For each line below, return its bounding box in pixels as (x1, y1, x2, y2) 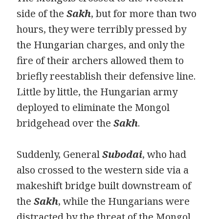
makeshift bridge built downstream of (17, 178, 192, 192)
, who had (142, 147, 187, 161)
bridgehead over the (17, 116, 114, 130)
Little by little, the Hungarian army (17, 85, 178, 98)
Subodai (102, 147, 143, 161)
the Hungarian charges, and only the (17, 38, 185, 51)
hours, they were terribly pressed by (17, 22, 187, 36)
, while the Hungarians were (58, 194, 190, 208)
